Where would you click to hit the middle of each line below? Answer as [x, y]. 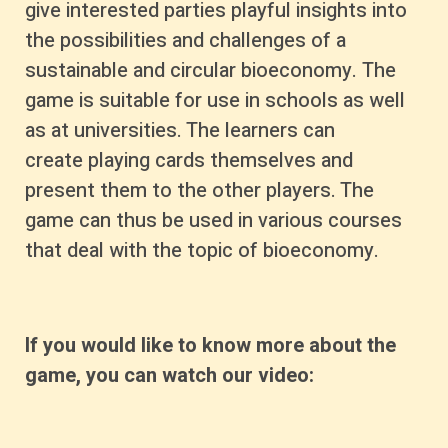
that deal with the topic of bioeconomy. [202, 250]
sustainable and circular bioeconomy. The [210, 70]
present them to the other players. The [199, 190]
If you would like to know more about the [210, 345]
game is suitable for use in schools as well [215, 100]
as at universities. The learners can [180, 130]
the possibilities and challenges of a [185, 40]
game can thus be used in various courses [213, 220]
